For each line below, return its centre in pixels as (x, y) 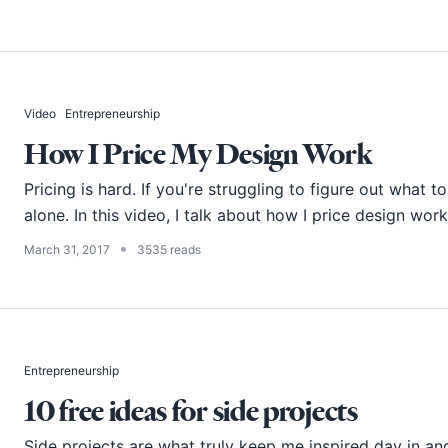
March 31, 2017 (67, 250)
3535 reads (169, 250)
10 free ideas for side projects (191, 411)
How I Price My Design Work (198, 154)
